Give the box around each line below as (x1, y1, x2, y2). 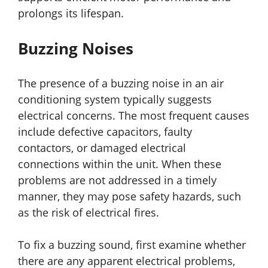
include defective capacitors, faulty (18, 124, 192, 139)
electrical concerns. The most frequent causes (18, 108, 249, 123)
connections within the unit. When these (18, 157, 221, 172)
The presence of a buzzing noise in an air (18, 76, 224, 91)
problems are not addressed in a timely (18, 173, 217, 188)
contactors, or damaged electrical (18, 141, 186, 156)
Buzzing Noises (18, 38, 133, 60)
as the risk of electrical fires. (18, 205, 159, 220)
